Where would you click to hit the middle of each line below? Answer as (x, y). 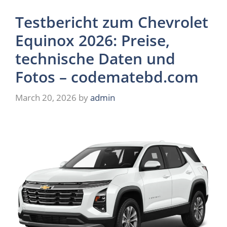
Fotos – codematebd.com (107, 77)
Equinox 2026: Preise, (92, 40)
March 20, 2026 (46, 98)
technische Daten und (95, 58)
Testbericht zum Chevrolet (112, 22)
